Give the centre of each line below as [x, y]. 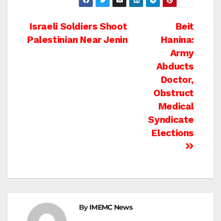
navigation [67, 50]
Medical [176, 106]
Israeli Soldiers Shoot [77, 26]
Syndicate [171, 119]
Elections [173, 133]
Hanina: [177, 39]
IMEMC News [110, 207]
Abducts [175, 66]
